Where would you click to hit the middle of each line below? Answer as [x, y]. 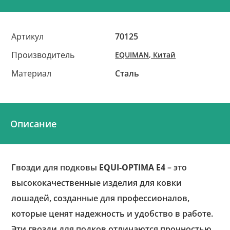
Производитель [43, 55]
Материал [32, 73]
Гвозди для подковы [55, 167]
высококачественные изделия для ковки [97, 183]
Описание [33, 124]
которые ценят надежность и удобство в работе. [112, 214]
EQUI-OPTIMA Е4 [132, 167]
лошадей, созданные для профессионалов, [101, 198]
